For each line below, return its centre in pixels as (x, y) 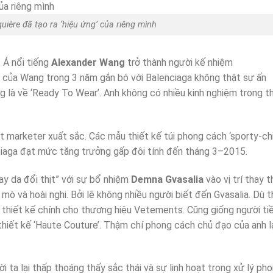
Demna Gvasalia (167, 179)
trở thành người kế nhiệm (179, 62)
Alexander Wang (88, 62)
